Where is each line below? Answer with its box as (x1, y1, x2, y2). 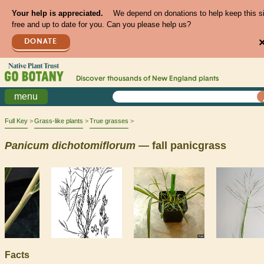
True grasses (90, 117, 128, 125)
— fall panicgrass (136, 139, 226, 151)
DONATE (24, 37, 58, 45)
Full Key (5, 117, 28, 125)
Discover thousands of (75, 75, 152, 83)
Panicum (5, 139, 49, 151)
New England (151, 75, 197, 83)
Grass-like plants (34, 117, 83, 125)
